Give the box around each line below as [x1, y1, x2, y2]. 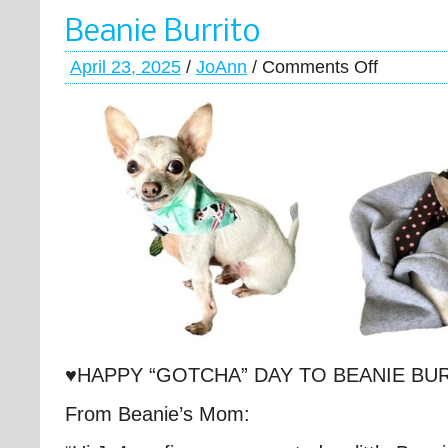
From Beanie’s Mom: [65, 402, 256, 425]
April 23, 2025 [70, 57, 181, 77]
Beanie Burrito [65, 17, 260, 49]
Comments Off [262, 57, 378, 77]
